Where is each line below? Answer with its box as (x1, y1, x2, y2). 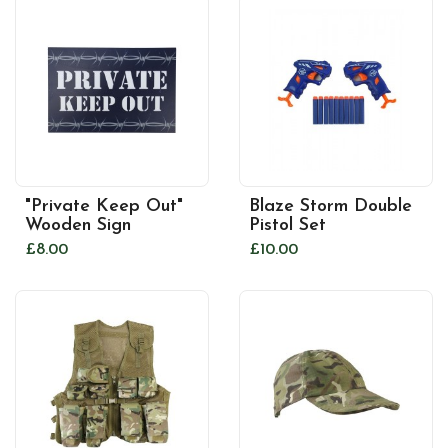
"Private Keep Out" (25, 197, 183, 216)
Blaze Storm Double (249, 197, 412, 216)
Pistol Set (249, 216, 326, 235)
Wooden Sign (25, 216, 131, 235)
